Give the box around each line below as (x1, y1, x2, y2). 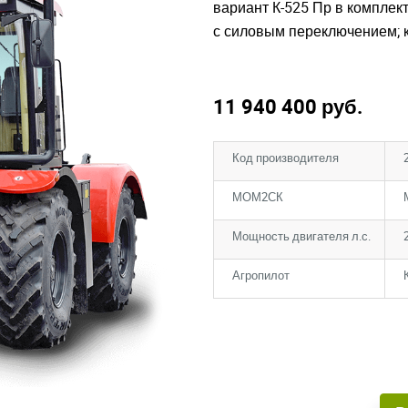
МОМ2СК (232, 189, 283, 205)
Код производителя (232, 149, 339, 166)
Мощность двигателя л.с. (232, 228, 371, 244)
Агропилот (232, 267, 290, 283)
